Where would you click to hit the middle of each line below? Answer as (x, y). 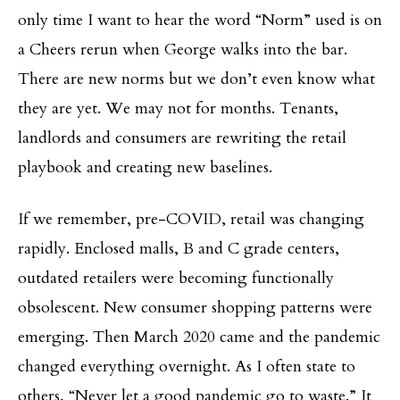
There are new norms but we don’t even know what (196, 79)
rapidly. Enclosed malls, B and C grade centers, (179, 248)
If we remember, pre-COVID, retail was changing (191, 219)
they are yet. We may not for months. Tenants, (178, 108)
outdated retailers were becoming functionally (176, 278)
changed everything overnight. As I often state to (187, 366)
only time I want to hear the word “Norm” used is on (200, 20)
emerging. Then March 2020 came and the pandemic (199, 337)
